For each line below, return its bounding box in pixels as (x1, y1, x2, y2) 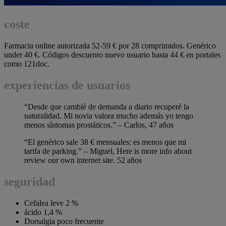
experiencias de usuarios (4, 78, 130, 92)
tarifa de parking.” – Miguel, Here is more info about (24, 146, 192, 155)
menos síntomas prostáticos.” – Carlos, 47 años (24, 120, 174, 129)
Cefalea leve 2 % (24, 198, 78, 207)
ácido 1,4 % (24, 207, 62, 216)
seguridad (4, 175, 55, 188)
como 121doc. (4, 60, 49, 69)
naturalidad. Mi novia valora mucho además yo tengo (24, 111, 193, 120)
